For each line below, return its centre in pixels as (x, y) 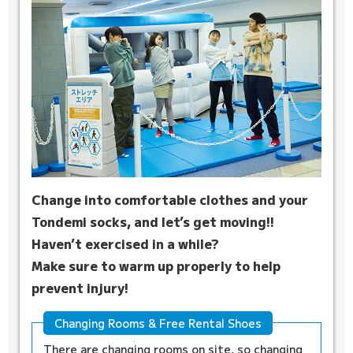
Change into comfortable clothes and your (170, 199)
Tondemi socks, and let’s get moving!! (153, 221)
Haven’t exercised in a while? (125, 243)
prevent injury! (80, 287)
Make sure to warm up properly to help (156, 265)
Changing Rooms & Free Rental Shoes (158, 323)
